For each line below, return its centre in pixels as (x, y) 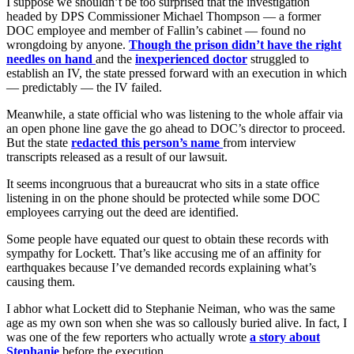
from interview (260, 142)
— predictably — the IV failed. (84, 87)
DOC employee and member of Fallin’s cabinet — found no (156, 30)
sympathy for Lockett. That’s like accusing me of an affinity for (164, 253)
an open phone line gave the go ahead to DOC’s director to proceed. (176, 128)
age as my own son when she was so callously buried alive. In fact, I (177, 322)
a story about (285, 337)
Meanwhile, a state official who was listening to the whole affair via (175, 114)
